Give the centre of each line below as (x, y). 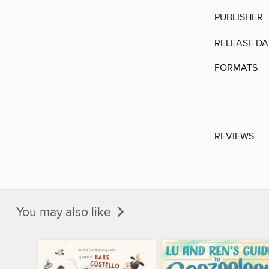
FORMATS (236, 68)
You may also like (65, 212)
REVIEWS (234, 137)
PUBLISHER (239, 18)
